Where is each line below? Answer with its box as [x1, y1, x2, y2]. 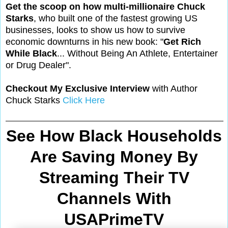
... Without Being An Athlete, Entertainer [57, 48, 218, 59]
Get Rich [163, 36, 201, 47]
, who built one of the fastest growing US [34, 13, 197, 23]
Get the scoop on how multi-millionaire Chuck [6, 1, 205, 12]
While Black [6, 48, 57, 59]
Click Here [63, 95, 105, 105]
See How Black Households [6, 126, 222, 145]
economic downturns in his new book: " [6, 36, 163, 47]
